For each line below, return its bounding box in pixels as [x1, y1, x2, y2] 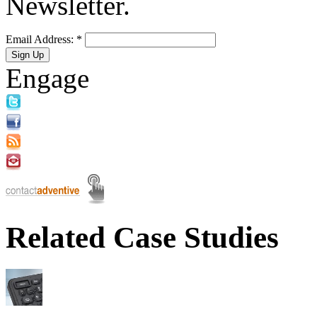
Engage [6, 62, 89, 93]
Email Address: [6, 33, 76, 45]
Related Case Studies [6, 221, 279, 255]
